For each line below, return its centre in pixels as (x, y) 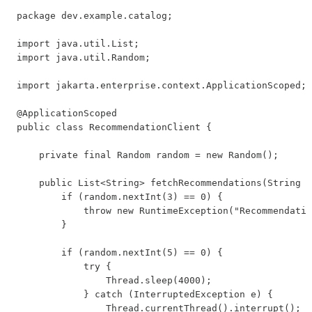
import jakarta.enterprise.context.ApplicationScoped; (162, 85)
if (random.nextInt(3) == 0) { (120, 196)
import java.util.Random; (84, 57)
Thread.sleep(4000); (114, 280)
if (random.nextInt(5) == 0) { (120, 252)
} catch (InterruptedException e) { (145, 294)
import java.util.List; (78, 43)
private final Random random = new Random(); (148, 155)
